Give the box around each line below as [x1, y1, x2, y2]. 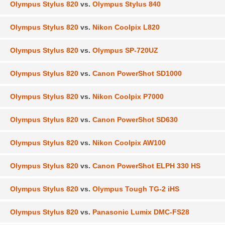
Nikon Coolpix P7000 [90, 92, 164, 100]
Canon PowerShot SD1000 [90, 69, 182, 77]
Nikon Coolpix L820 [90, 23, 160, 31]
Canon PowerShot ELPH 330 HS [90, 161, 200, 170]
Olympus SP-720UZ [90, 46, 158, 54]
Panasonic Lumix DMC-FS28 [90, 207, 189, 216]
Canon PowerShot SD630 [90, 115, 178, 124]
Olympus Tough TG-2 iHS [90, 184, 179, 193]
